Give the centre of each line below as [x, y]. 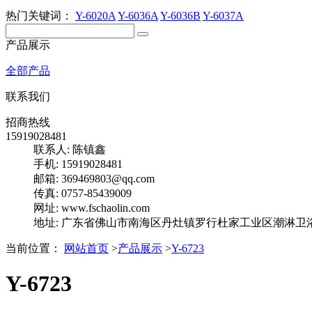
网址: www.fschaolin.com [92, 208]
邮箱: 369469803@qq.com [94, 179]
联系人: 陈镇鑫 [70, 149]
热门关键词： [40, 16]
